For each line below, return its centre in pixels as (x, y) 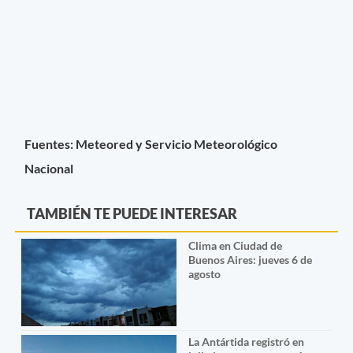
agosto (204, 273)
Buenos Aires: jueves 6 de (250, 259)
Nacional (49, 169)
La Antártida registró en (246, 341)
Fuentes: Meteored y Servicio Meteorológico (151, 144)
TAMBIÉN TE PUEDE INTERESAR (132, 213)
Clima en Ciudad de (235, 245)
